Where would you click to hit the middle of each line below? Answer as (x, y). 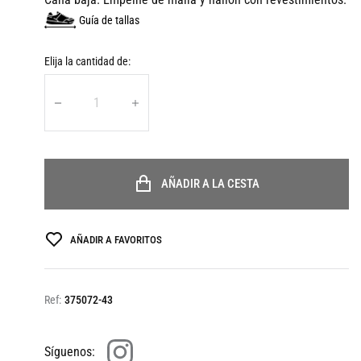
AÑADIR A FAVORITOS (116, 239)
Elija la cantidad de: (87, 61)
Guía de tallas (109, 20)
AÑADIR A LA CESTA (210, 184)
